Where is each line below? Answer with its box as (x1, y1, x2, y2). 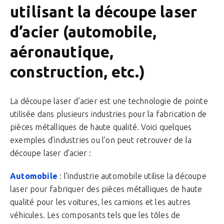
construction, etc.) (10, 63, 145, 80)
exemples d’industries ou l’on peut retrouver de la (10, 135, 192, 144)
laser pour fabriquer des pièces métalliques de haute (10, 184, 202, 193)
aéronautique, (10, 43, 114, 60)
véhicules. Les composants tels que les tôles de (10, 210, 180, 219)
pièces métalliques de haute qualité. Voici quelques (10, 122, 192, 131)
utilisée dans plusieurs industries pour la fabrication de (10, 109, 207, 118)
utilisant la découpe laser (10, 3, 197, 20)
